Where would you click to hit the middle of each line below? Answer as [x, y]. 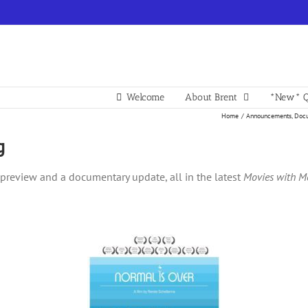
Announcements [269, 115]
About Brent [211, 97]
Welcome [145, 97]
